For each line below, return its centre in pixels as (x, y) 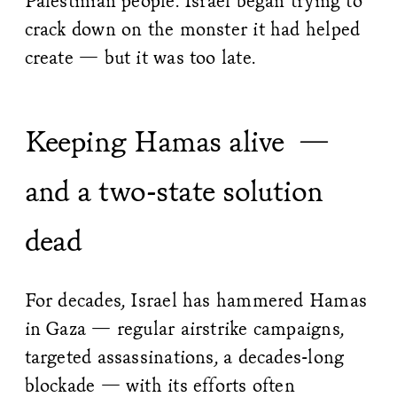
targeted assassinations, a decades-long (184, 357)
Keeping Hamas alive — (177, 141)
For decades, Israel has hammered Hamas (196, 300)
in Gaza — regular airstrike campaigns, (184, 329)
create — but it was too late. (140, 58)
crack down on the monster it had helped (192, 29)
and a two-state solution (174, 191)
